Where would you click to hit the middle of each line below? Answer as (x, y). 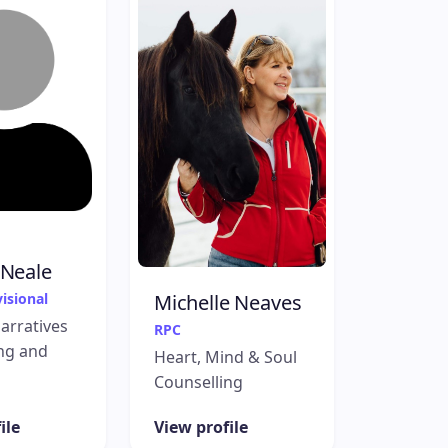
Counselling (198, 381)
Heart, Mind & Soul (225, 356)
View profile (201, 426)
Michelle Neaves (228, 302)
